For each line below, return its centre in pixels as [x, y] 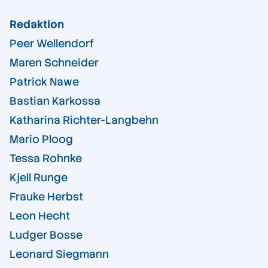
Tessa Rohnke [46, 159]
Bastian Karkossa [55, 101]
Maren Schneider [54, 63]
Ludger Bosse [46, 235]
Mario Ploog [41, 139]
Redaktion [37, 25]
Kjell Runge [39, 178]
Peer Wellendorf [52, 44]
